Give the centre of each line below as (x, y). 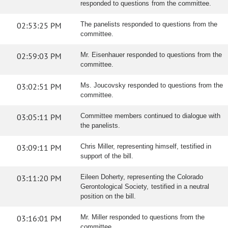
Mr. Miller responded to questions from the (142, 217)
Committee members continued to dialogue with (150, 116)
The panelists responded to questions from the (149, 24)
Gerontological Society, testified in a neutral (145, 187)
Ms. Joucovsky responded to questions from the (152, 85)
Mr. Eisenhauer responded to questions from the (151, 55)
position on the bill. (108, 196)
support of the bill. (107, 156)
